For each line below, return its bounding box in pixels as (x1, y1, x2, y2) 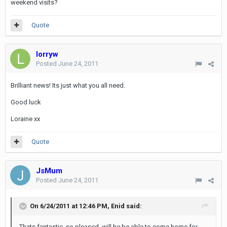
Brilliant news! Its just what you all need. (11, 82, 125, 89)
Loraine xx (11, 115, 40, 123)
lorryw (36, 50, 58, 59)
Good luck (11, 98, 41, 106)
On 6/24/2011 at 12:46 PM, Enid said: (30, 202, 142, 210)
